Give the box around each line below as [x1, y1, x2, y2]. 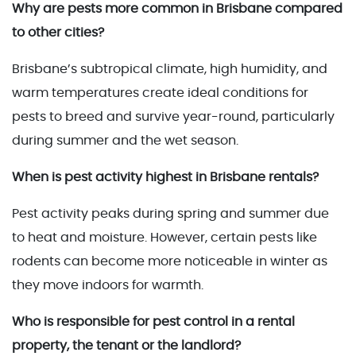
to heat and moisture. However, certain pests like [12, 230, 317, 244]
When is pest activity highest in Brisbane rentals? [12, 170, 319, 184]
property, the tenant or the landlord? [12, 339, 241, 352]
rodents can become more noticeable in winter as [12, 254, 327, 268]
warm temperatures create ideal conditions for [12, 86, 308, 99]
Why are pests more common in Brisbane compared [12, 2, 342, 15]
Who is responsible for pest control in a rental [12, 315, 295, 328]
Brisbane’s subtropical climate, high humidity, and [12, 62, 327, 75]
